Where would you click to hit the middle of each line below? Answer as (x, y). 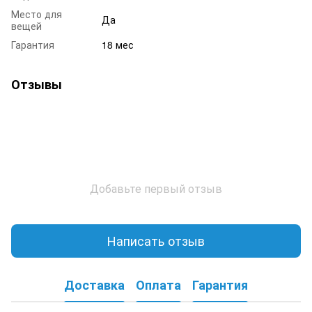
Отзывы (37, 84)
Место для (37, 14)
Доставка (94, 285)
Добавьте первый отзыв (156, 188)
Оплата (158, 285)
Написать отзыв (156, 241)
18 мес (118, 44)
